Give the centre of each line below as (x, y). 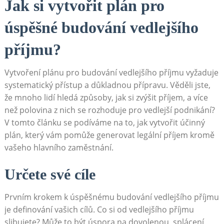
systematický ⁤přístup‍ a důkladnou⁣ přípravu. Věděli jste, (107, 85)
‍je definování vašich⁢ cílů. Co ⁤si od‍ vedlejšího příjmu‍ (99, 209)
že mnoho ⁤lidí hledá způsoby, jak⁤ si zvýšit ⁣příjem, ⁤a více (106, 97)
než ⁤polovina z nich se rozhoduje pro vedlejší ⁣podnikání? (109, 110)
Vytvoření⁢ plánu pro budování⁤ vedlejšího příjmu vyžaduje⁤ (111, 72)
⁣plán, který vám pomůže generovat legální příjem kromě (109, 135)
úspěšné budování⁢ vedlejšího (101, 27)
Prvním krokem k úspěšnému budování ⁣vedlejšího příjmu (111, 197)
